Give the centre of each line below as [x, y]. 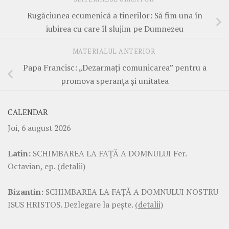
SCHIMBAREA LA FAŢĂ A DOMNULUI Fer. [109, 154]
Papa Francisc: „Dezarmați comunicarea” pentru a [114, 68]
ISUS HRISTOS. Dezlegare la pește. [71, 205]
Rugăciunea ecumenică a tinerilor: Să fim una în [114, 16]
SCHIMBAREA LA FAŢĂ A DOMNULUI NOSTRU [131, 192]
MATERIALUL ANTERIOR [114, 52]
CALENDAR [28, 112]
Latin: [19, 154]
